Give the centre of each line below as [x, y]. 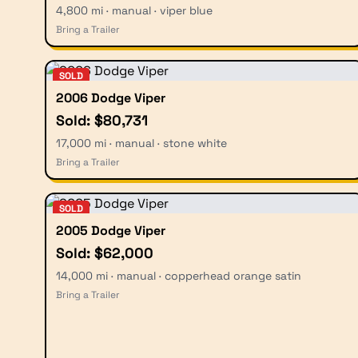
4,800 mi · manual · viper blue [134, 10]
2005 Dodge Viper [111, 230]
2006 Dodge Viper [111, 97]
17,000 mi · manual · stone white [141, 143]
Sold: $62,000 [105, 253]
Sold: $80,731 [102, 120]
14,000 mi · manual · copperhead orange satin [179, 275]
